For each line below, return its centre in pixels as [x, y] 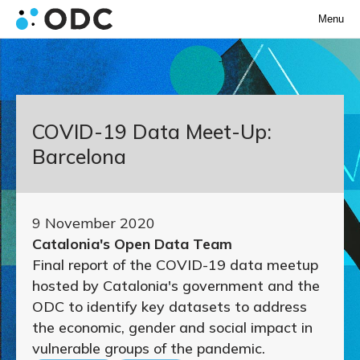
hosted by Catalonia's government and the [176, 285]
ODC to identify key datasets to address [170, 306]
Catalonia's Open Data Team [132, 243]
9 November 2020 [94, 223]
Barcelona [79, 156]
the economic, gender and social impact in [172, 327]
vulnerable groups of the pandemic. [149, 348]
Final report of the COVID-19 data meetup [175, 264]
